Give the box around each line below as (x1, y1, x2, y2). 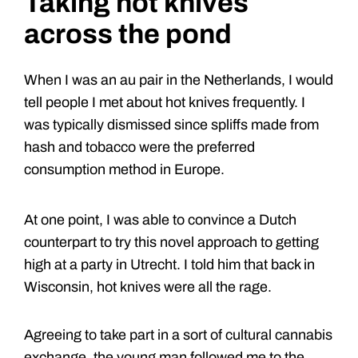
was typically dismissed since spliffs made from (24, 117, 319, 133)
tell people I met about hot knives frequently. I (24, 94, 305, 111)
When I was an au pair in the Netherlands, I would (24, 72, 333, 89)
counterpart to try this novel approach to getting (24, 234, 319, 251)
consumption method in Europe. (24, 161, 225, 178)
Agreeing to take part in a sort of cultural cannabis (24, 327, 332, 344)
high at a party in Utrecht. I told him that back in (24, 257, 315, 273)
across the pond (24, 19, 232, 50)
